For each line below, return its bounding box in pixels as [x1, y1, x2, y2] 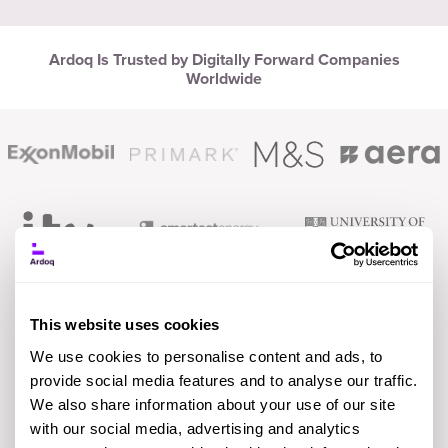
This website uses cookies [30, 316, 220, 334]
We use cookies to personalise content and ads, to [30, 347, 383, 365]
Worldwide [186, 69, 262, 90]
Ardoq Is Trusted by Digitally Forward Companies [48, 50, 400, 71]
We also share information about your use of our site [30, 395, 395, 413]
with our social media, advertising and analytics [30, 419, 360, 437]
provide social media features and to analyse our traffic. [30, 371, 418, 389]
